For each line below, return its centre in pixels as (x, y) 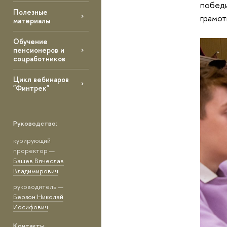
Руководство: (35, 123)
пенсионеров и (39, 50)
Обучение (30, 42)
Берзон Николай (38, 196)
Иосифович (30, 206)
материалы (31, 21)
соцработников (39, 59)
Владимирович (35, 171)
